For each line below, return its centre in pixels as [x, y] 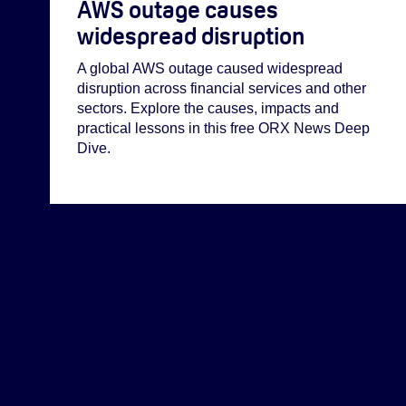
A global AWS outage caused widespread [210, 69]
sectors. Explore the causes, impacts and [208, 109]
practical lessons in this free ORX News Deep [223, 129]
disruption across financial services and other [222, 89]
